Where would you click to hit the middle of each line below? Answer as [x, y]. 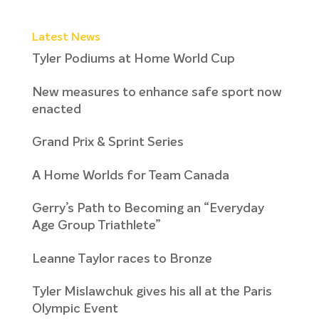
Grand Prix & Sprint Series [108, 142]
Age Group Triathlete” [96, 226]
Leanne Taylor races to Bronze [122, 259]
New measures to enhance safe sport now [157, 92]
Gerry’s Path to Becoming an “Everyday [148, 209]
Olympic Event [75, 309]
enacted [56, 109]
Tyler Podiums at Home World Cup [133, 59]
